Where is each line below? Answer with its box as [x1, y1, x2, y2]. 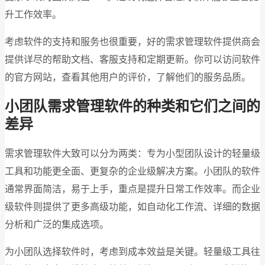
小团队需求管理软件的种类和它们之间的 [5, 99, 260, 115]
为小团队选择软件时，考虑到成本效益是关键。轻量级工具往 [5, 247, 260, 257]
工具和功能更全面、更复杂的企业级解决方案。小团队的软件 [5, 166, 260, 177]
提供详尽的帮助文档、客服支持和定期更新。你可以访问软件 [5, 54, 260, 64]
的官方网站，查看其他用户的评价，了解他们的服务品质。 [5, 72, 251, 82]
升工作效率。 [5, 9, 62, 20]
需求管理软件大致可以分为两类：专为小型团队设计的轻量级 [5, 148, 260, 159]
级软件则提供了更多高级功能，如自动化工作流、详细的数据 [5, 202, 260, 212]
